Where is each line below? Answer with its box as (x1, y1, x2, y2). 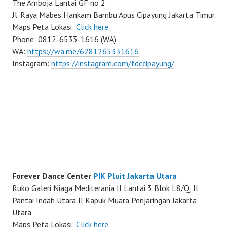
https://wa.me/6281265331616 (27, 46, 139, 56)
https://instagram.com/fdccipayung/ (51, 58, 174, 68)
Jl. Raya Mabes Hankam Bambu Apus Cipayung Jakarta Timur (12, 9, 215, 20)
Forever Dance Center (12, 170, 93, 181)
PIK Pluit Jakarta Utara (93, 170, 177, 181)
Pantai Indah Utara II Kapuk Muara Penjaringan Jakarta (12, 195, 197, 205)
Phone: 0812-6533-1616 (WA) (12, 33, 116, 44)
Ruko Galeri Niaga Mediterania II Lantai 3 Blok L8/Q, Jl (12, 182, 198, 193)
